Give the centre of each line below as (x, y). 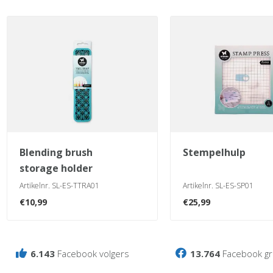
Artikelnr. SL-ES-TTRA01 (59, 185)
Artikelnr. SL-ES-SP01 (218, 185)
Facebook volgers (92, 253)
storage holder (56, 168)
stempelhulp (217, 152)
